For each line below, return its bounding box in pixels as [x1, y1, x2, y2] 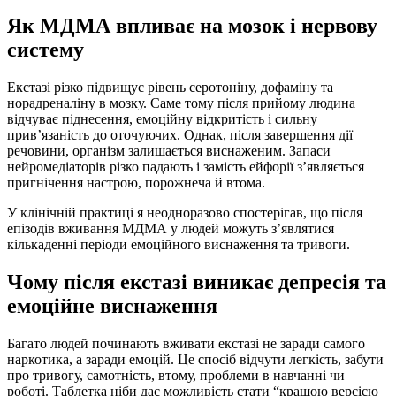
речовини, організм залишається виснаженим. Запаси [7, 143, 331, 159]
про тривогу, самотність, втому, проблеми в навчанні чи [7, 368, 345, 384]
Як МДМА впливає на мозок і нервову [7, 14, 377, 38]
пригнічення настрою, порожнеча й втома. [7, 175, 265, 191]
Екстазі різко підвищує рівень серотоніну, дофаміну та [7, 80, 333, 95]
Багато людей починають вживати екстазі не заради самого [7, 336, 365, 352]
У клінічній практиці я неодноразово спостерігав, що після [7, 205, 362, 221]
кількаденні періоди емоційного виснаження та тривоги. [7, 237, 350, 253]
